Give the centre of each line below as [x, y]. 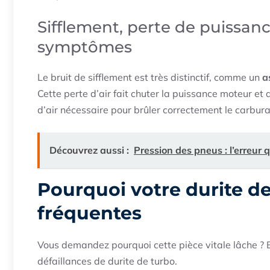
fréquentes [89, 213]
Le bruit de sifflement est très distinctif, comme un [150, 77]
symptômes [85, 47]
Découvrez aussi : [89, 150]
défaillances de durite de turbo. [107, 261]
